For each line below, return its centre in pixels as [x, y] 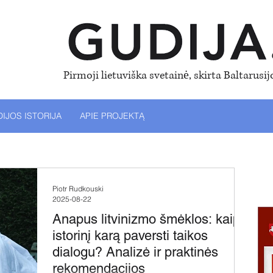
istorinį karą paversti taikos [130, 236]
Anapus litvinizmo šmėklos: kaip [146, 219]
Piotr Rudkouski [78, 189]
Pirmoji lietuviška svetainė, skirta [144, 76]
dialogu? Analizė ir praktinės [135, 252]
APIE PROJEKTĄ [112, 116]
